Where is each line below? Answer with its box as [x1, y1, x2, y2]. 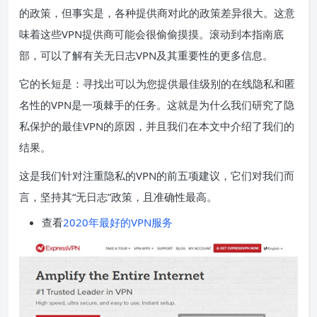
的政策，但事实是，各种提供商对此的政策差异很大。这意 [19, 6, 295, 20]
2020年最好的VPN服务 [63, 215, 173, 229]
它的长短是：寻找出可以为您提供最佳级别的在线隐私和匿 [19, 76, 295, 91]
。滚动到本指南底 [199, 27, 284, 41]
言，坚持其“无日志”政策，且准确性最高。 [19, 190, 217, 204]
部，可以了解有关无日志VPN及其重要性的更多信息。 [19, 48, 273, 62]
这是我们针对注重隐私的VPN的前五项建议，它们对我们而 [19, 168, 294, 183]
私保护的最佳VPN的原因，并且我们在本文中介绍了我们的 [19, 119, 294, 133]
